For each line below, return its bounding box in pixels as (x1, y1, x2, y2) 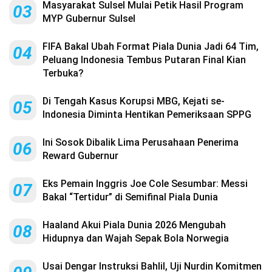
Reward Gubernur (42, 150, 118, 162)
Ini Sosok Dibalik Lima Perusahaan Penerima (42, 137, 239, 149)
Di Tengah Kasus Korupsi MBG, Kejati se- (42, 95, 225, 107)
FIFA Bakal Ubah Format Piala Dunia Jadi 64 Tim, (42, 41, 259, 53)
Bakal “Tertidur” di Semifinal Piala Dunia (42, 191, 218, 203)
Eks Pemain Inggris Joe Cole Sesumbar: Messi (42, 178, 248, 190)
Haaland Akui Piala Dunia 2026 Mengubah (42, 219, 226, 231)
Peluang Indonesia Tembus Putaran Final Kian (42, 54, 246, 66)
